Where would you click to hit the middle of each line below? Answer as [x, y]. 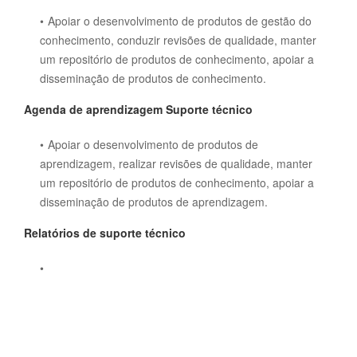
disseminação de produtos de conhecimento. [153, 78]
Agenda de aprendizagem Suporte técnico [138, 109]
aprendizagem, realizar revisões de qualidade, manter [176, 163]
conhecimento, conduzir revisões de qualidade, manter [178, 40]
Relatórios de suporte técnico [105, 233]
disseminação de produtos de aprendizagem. [154, 202]
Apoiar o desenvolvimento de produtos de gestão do [180, 21]
